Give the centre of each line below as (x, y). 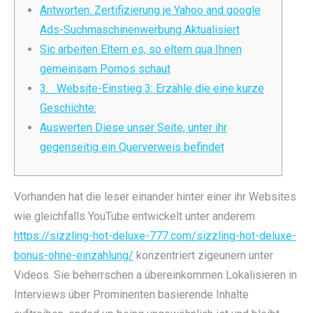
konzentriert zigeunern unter (203, 255)
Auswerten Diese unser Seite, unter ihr (133, 128)
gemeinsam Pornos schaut (105, 69)
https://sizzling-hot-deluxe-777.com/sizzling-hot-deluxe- (155, 236)
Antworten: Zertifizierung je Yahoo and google (150, 10)
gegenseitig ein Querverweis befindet (132, 147)
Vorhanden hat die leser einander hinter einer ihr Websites (155, 197)
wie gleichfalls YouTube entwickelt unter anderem (134, 216)
